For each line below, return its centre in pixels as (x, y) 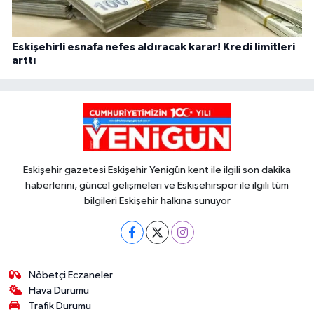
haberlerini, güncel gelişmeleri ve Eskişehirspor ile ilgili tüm (157, 186)
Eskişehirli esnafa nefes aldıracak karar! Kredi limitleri (153, 47)
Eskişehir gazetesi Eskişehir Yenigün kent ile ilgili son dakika (157, 170)
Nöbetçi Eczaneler (71, 275)
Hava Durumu (59, 291)
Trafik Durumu (60, 306)
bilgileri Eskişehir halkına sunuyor (157, 201)
